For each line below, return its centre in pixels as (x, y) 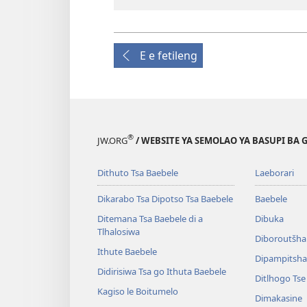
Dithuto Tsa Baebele (138, 172)
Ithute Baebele (127, 251)
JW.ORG (112, 140)
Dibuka (269, 218)
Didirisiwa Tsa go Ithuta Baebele (162, 271)
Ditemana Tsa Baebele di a (150, 218)
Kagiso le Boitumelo (138, 291)
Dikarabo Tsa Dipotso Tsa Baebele (165, 198)
